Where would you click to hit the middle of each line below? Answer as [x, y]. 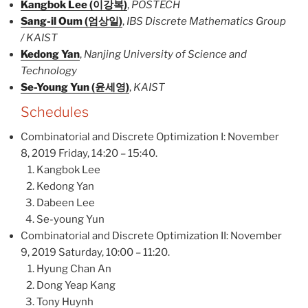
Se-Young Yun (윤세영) [75, 88]
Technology [49, 71]
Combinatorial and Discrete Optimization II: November [151, 236]
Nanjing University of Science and [165, 55]
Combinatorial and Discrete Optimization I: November [150, 137]
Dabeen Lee [65, 203]
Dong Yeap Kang [76, 286]
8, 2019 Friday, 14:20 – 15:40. [89, 154]
